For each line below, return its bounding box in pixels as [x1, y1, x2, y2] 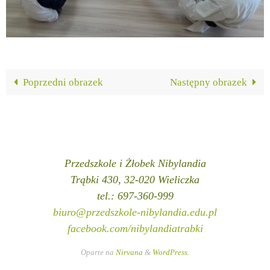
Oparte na [81, 247, 116, 257]
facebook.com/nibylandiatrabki [67, 222, 203, 234]
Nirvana [116, 247, 143, 257]
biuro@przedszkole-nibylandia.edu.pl [53, 206, 217, 218]
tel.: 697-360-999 [96, 189, 174, 202]
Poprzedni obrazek [23, 76, 104, 88]
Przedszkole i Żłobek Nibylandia [64, 157, 206, 169]
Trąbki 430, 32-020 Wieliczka [71, 173, 199, 186]
